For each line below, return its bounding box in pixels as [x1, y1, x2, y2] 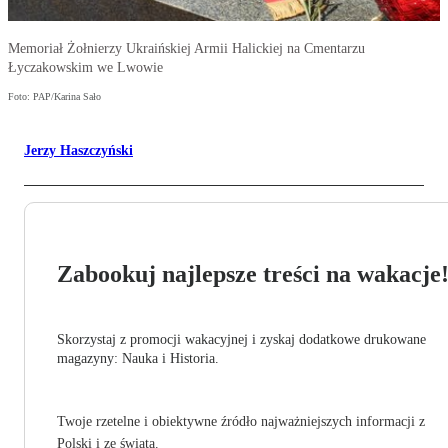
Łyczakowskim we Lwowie [8, 60, 163, 76]
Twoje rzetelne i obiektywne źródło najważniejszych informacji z [57, 414, 425, 430]
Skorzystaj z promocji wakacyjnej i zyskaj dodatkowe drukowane [57, 332, 426, 348]
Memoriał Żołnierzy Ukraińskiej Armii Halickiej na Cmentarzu [8, 41, 365, 57]
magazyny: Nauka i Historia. [57, 351, 219, 367]
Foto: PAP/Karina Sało [8, 91, 101, 103]
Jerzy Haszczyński [24, 143, 133, 159]
